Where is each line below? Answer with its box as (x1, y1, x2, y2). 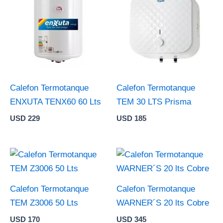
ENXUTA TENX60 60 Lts (10, 97, 101, 107)
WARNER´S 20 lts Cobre (116, 198, 209, 208)
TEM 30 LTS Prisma (116, 97, 191, 107)
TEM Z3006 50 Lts (10, 198, 78, 208)
